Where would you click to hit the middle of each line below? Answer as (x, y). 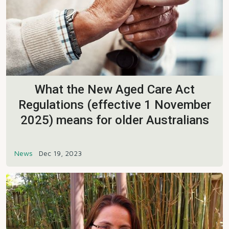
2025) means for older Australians (114, 120)
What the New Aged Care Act (114, 89)
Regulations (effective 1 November (114, 105)
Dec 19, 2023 (60, 153)
